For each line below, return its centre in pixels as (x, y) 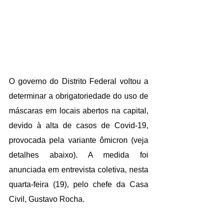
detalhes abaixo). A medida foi (79, 155)
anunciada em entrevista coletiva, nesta (79, 169)
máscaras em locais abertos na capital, (79, 110)
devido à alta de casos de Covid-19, (79, 125)
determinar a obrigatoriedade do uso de (79, 96)
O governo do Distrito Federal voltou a (79, 81)
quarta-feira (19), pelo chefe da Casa (79, 184)
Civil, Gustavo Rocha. (47, 199)
